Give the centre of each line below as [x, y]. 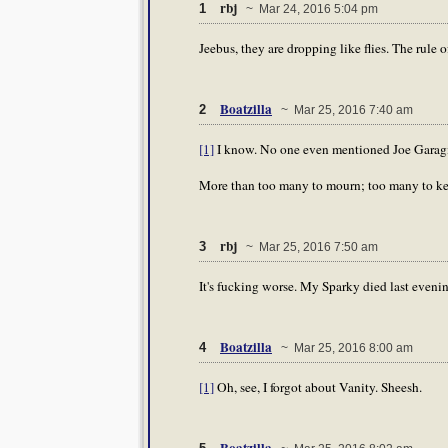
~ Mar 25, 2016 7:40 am [344, 109]
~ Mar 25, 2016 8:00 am [344, 347]
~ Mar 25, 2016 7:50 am [309, 246]
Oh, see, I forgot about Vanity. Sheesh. [318, 387]
